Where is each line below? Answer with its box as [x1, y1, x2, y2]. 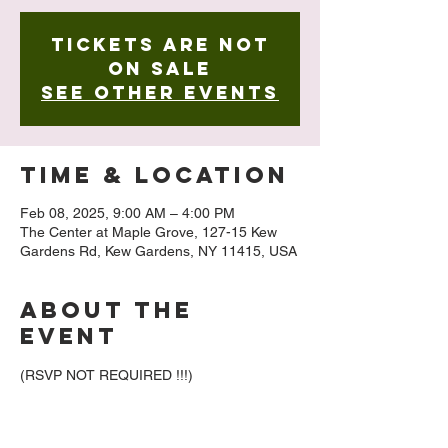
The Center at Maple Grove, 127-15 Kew [20, 224, 277, 240]
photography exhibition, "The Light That [20, 430, 273, 446]
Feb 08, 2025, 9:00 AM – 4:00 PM [20, 205, 235, 221]
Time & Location [20, 161, 289, 189]
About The [20, 296, 193, 324]
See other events [41, 81, 279, 104]
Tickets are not [50, 33, 270, 56]
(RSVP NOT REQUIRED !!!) [20, 367, 193, 383]
